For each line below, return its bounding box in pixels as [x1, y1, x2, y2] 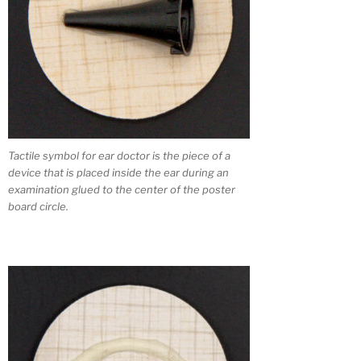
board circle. [8, 199, 68, 213]
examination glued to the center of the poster [8, 182, 235, 196]
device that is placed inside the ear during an [8, 165, 229, 179]
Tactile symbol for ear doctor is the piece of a [8, 148, 230, 162]
